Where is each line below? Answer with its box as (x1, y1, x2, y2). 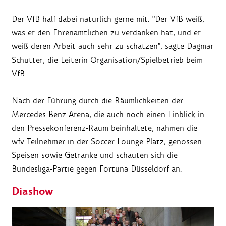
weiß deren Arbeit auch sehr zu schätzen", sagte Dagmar (12, 41, 213, 52)
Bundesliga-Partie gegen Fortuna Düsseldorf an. (12, 163, 182, 175)
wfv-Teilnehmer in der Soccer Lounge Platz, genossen (12, 136, 202, 147)
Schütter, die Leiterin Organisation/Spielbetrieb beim (12, 54, 203, 66)
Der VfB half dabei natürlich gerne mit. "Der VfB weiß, (12, 14, 204, 25)
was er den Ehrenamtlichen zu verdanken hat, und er (12, 27, 201, 38)
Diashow (12, 184, 53, 199)
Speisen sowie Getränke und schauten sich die (12, 150, 178, 161)
